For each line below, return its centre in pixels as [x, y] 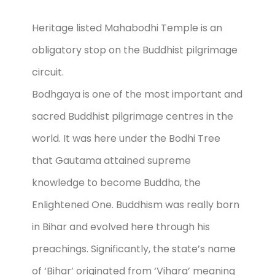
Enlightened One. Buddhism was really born [136, 205]
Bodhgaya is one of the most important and [137, 95]
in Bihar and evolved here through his [121, 227]
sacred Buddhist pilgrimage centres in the [133, 117]
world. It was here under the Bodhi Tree [126, 139]
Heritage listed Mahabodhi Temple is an [127, 28]
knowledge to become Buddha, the [116, 183]
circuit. [48, 72]
